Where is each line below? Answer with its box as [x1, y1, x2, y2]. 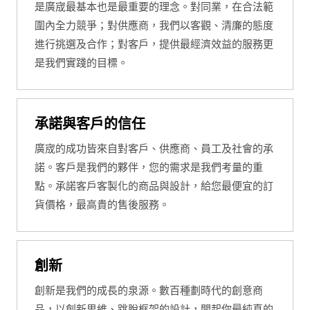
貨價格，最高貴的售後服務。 [34, 199, 170, 210]
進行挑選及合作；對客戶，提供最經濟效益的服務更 [34, 38, 273, 50]
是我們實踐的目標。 [34, 57, 128, 69]
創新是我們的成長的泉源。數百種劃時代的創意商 [34, 284, 263, 296]
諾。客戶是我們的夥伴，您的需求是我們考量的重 [34, 161, 263, 173]
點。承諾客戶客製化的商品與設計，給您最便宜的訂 [34, 180, 273, 192]
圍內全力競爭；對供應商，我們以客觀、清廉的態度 [34, 19, 273, 31]
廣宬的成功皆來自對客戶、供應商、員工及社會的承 [34, 143, 273, 154]
